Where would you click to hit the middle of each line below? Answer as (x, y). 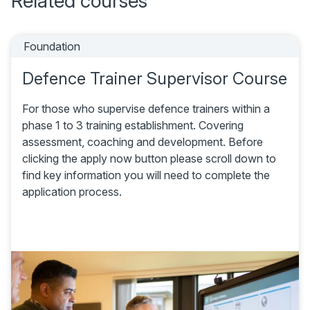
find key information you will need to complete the (146, 175)
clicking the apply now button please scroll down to (149, 158)
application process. (72, 191)
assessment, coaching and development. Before (143, 142)
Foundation (52, 46)
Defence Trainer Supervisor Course (155, 78)
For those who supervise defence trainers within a (146, 108)
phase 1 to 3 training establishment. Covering (133, 125)
